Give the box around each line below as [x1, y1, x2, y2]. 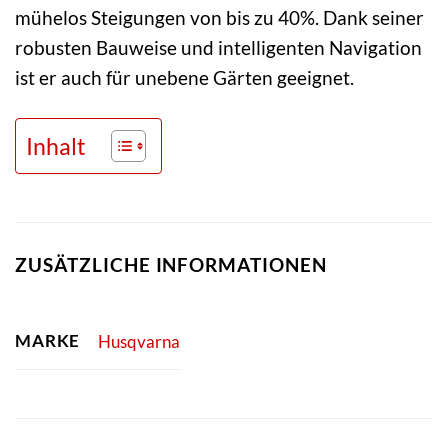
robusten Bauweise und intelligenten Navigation [15, 35, 422, 59]
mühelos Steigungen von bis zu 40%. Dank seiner [15, 5, 424, 29]
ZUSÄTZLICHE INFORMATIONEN [15, 252, 327, 276]
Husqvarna [97, 330, 180, 352]
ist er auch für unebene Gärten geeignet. [15, 65, 354, 89]
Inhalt [26, 131, 86, 160]
